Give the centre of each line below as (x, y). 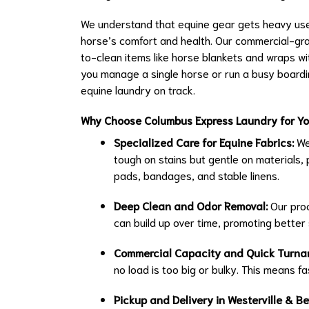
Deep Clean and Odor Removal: (191, 206)
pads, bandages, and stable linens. (197, 175)
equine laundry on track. (138, 90)
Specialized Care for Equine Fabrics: (204, 142)
